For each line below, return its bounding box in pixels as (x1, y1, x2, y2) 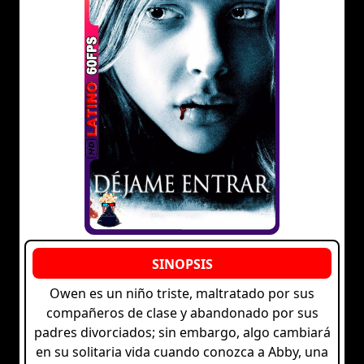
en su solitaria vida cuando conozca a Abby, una (36, 343, 328, 362)
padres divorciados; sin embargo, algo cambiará (33, 323, 331, 342)
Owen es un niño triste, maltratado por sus (50, 284, 314, 303)
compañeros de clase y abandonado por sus (45, 304, 318, 323)
